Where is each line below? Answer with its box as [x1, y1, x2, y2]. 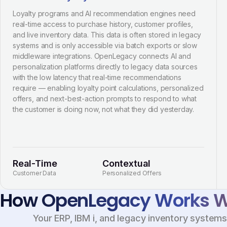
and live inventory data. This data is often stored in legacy [13, 30, 202, 39]
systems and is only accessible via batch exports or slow [13, 41, 197, 50]
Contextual [102, 158, 151, 169]
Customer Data [13, 169, 56, 177]
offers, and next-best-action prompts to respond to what [13, 94, 197, 103]
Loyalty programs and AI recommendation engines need [13, 9, 196, 18]
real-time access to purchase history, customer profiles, [13, 20, 193, 28]
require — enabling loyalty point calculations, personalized [13, 84, 204, 92]
